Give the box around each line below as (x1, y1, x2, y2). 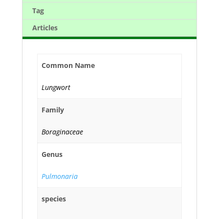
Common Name (42, 60, 95, 70)
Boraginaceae (42, 127, 83, 136)
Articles (32, 23, 58, 32)
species (42, 194, 66, 203)
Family (42, 105, 64, 114)
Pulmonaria (42, 171, 78, 181)
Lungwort (42, 82, 70, 92)
